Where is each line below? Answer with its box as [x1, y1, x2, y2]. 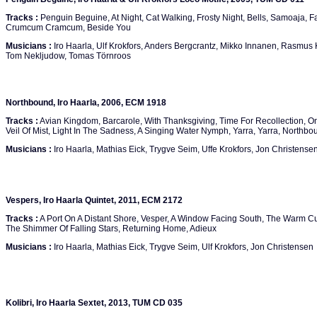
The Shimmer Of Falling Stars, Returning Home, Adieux [6, 224, 217, 234]
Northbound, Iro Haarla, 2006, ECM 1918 [6, 98, 166, 108]
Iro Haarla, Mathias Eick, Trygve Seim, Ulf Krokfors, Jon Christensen [52, 242, 313, 252]
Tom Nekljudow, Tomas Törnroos [6, 51, 131, 61]
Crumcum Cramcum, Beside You [6, 23, 131, 33]
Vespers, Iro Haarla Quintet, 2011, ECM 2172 [6, 195, 183, 205]
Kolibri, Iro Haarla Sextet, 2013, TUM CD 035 [6, 298, 183, 308]
